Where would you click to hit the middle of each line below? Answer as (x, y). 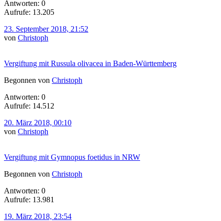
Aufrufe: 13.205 (29, 12)
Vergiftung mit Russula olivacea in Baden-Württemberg (90, 63)
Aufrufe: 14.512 (29, 106)
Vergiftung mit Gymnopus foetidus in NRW (72, 157)
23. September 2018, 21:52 (46, 29)
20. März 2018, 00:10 (38, 122)
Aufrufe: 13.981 (29, 199)
